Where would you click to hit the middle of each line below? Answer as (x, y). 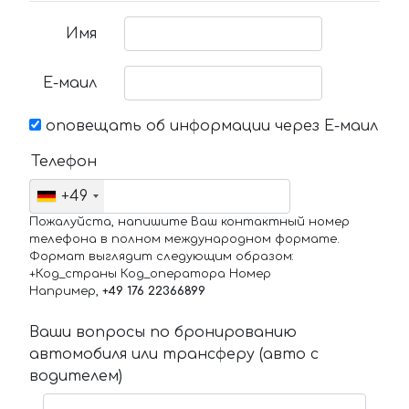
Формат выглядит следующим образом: (162, 257)
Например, (66, 292)
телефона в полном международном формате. (184, 240)
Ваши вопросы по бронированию (163, 333)
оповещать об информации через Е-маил (210, 126)
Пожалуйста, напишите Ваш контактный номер (189, 222)
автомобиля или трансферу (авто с (174, 355)
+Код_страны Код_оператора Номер (150, 274)
